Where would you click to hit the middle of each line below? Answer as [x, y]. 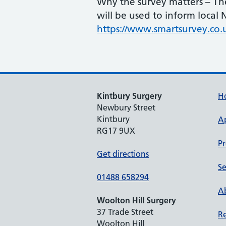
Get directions [123, 154]
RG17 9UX [116, 131]
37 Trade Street [125, 212]
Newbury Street [126, 107]
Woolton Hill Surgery [136, 200]
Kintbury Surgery [129, 96]
